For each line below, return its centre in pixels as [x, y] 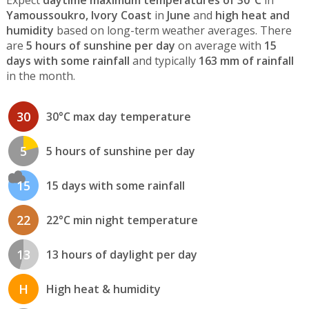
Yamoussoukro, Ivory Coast [79, 16]
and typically [164, 61]
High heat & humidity [103, 289]
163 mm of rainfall [246, 61]
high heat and [252, 16]
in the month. [40, 76]
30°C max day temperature [118, 116]
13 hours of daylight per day [121, 254]
